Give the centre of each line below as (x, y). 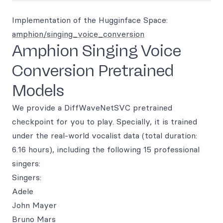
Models (38, 91)
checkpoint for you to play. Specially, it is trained (105, 121)
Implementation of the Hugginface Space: (90, 20)
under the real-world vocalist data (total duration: (105, 135)
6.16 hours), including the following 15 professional (106, 149)
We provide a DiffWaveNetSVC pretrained (92, 108)
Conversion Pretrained (93, 71)
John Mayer (34, 205)
